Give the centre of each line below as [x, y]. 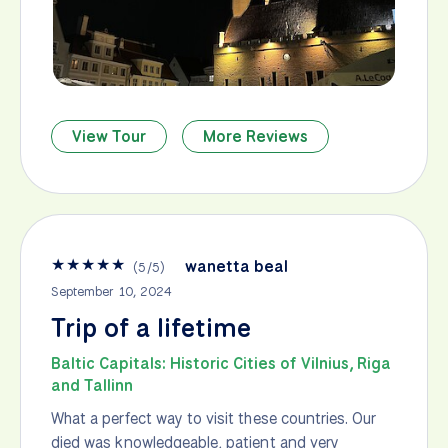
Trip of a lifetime [151, 327]
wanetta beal [236, 266]
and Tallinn [92, 385]
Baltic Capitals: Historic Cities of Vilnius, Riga [221, 363]
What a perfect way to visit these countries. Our [214, 418]
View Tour [109, 136]
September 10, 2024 [111, 291]
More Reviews [255, 136]
